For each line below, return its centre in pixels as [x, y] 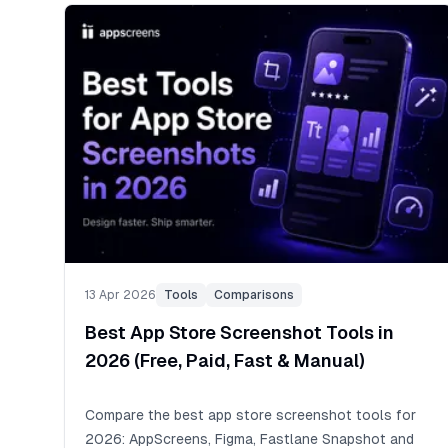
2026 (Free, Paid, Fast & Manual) [225, 360]
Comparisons [254, 294]
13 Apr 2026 [120, 294]
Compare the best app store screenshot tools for [250, 414]
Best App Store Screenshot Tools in [239, 332]
